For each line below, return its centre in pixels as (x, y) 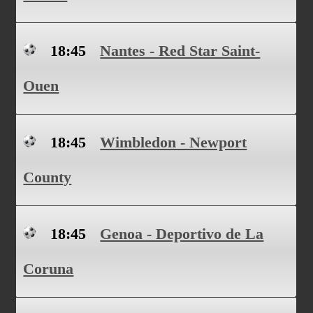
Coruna (49, 269)
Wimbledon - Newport (174, 142)
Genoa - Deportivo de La (182, 234)
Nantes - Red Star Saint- (180, 51)
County (48, 177)
